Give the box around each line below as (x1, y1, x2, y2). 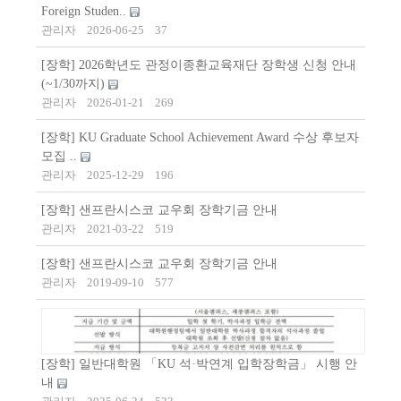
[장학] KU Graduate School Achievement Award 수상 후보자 (41, 131, 359, 145)
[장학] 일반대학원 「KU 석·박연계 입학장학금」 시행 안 (41, 357, 357, 371)
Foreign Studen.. (41, 4, 130, 19)
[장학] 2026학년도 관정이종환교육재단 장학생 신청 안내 (41, 58, 356, 73)
